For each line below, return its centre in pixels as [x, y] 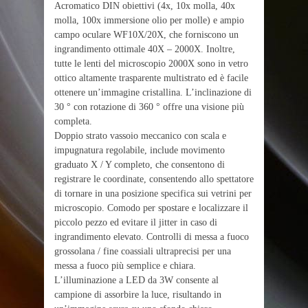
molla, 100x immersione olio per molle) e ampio [149, 20]
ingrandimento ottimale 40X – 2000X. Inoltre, [145, 49]
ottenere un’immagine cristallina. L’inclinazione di [153, 92]
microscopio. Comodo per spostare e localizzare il [151, 208]
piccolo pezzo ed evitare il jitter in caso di [136, 222]
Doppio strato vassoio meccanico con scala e [140, 135]
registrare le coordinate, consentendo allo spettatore [154, 179]
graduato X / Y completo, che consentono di [140, 164]
